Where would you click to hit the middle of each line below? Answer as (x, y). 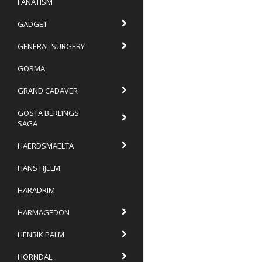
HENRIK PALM (41, 234)
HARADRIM (36, 190)
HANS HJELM (39, 168)
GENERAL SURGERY (51, 46)
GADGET (32, 24)
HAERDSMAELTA (46, 145)
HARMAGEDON (44, 212)
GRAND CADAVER (48, 90)
